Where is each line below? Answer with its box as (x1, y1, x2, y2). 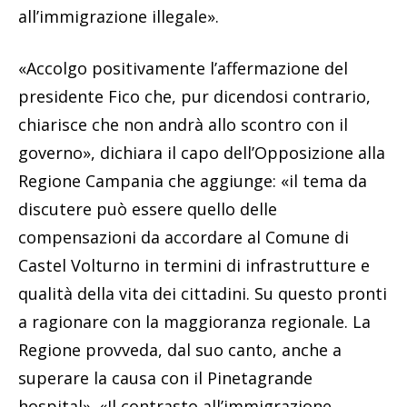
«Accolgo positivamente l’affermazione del (18, 56, 348, 79)
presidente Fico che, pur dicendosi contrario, (18, 84, 371, 107)
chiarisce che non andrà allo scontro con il (18, 113, 348, 135)
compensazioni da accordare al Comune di (18, 225, 349, 248)
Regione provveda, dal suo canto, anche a (18, 338, 342, 361)
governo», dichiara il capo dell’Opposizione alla (18, 141, 385, 164)
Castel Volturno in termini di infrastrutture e (18, 253, 370, 276)
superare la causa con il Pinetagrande (18, 366, 313, 389)
